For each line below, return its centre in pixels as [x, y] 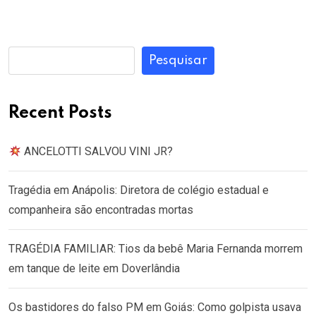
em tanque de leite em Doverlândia [94, 268]
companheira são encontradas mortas [101, 209]
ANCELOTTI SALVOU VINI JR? [97, 151]
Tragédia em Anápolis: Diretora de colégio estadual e [139, 190]
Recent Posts [60, 113]
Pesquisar [178, 60]
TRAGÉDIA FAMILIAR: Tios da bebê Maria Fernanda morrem [156, 248]
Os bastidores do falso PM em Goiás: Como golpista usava [155, 307]
